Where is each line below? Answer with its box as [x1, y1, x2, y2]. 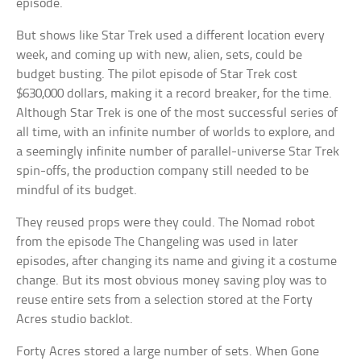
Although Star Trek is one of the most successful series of [16, 106, 338, 121]
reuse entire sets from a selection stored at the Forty [16, 293, 313, 308]
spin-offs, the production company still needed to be [16, 164, 309, 179]
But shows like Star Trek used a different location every [16, 29, 326, 44]
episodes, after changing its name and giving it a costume [16, 255, 338, 269]
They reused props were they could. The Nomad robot [16, 216, 316, 230]
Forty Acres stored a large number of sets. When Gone [16, 345, 320, 359]
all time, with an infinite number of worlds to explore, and [16, 126, 336, 140]
